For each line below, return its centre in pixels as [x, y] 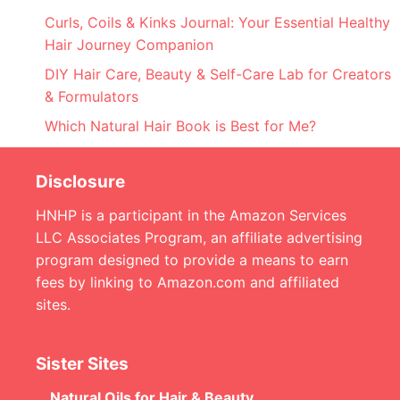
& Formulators [92, 97]
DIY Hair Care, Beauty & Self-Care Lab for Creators [218, 75]
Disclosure [80, 182]
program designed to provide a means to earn [192, 260]
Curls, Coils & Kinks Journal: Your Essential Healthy [217, 23]
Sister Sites [82, 364]
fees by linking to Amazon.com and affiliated [187, 283]
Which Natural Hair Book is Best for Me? [180, 126]
